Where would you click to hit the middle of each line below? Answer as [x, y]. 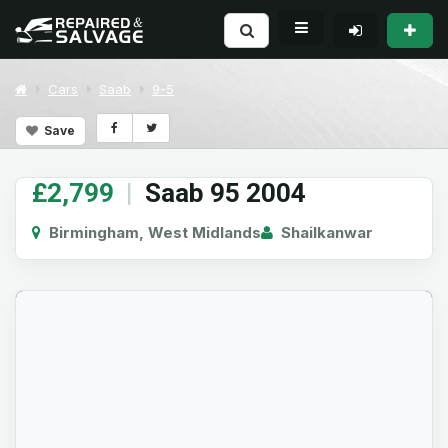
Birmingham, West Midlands [151, 232]
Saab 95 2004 [225, 193]
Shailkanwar [323, 232]
